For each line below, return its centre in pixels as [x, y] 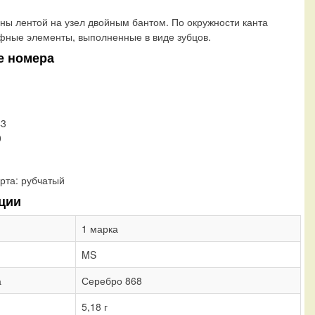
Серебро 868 [112, 281]
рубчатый [43, 180]
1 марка [100, 229]
